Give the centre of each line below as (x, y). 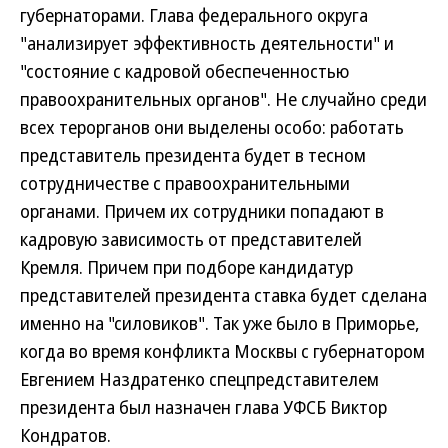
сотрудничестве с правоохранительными (185, 183)
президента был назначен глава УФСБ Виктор (203, 407)
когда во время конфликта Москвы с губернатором (222, 351)
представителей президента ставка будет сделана (223, 295)
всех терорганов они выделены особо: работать (212, 127)
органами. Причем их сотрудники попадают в (202, 211)
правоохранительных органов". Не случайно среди (223, 99)
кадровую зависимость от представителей (191, 239)
